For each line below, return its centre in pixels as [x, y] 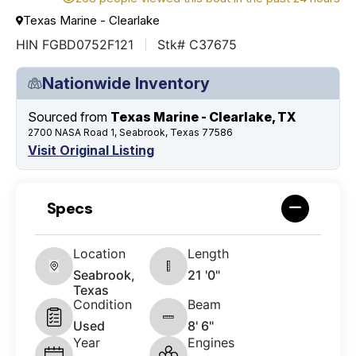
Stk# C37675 [197, 44]
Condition [103, 304]
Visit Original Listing [91, 150]
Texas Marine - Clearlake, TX [203, 116]
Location [99, 253]
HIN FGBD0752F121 [75, 44]
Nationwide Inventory [126, 83]
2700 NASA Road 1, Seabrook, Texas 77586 [130, 132]
